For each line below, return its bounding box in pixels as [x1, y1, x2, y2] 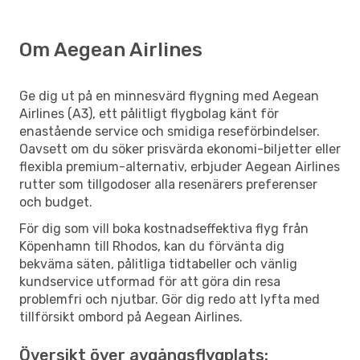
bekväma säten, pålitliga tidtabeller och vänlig [19, 256, 297, 272]
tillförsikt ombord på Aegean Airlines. [19, 309, 243, 325]
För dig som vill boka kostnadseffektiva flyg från [19, 220, 309, 236]
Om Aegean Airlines [19, 38, 202, 61]
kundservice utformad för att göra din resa [19, 273, 280, 289]
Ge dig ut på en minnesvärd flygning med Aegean [19, 88, 319, 104]
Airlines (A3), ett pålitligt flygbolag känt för [19, 105, 279, 121]
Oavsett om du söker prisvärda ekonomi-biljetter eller [19, 141, 341, 157]
